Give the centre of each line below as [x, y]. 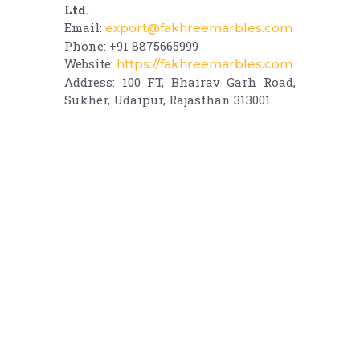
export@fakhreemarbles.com [199, 28]
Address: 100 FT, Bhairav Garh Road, [180, 82]
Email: [85, 28]
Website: [90, 64]
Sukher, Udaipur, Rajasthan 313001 [168, 100]
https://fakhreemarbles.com [205, 64]
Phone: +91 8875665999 [131, 46]
